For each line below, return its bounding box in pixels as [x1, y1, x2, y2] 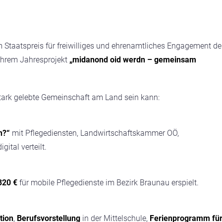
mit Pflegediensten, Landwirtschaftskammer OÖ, [10, 128, 179, 138]
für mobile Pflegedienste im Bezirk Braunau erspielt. [17, 178, 199, 187]
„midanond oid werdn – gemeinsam [69, 55, 196, 64]
